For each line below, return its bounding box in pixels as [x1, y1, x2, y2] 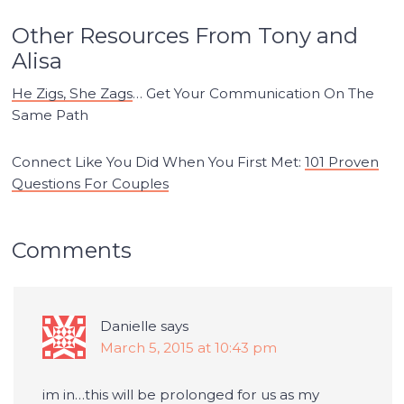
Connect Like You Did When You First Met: [12, 152, 306, 170]
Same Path [12, 106, 89, 124]
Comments [12, 236, 133, 263]
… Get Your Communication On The [133, 84, 375, 102]
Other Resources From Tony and [12, 22, 359, 49]
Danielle [100, 317, 158, 335]
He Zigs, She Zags [12, 84, 133, 102]
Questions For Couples [12, 174, 170, 192]
